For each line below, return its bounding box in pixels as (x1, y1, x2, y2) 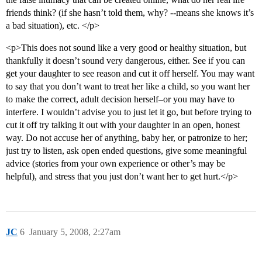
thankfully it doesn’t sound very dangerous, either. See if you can (6, 56, 245, 66)
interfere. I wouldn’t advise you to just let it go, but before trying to (6, 107, 251, 118)
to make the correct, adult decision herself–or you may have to (6, 94, 235, 105)
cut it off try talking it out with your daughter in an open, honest (6, 120, 240, 130)
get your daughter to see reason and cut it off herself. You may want (6, 68, 254, 79)
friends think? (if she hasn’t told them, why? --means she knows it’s (6, 8, 254, 18)
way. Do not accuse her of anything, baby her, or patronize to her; (6, 133, 247, 143)
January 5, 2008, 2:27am (29, 227, 120, 237)
